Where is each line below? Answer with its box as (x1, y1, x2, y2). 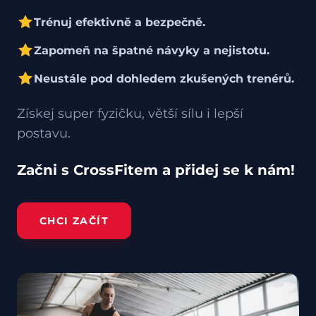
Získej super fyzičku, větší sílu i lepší (17, 106, 243, 122)
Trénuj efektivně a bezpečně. (34, 15, 205, 30)
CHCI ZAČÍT (39, 214, 109, 228)
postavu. (17, 126, 71, 142)
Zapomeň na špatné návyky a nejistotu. (34, 43, 269, 58)
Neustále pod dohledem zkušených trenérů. (34, 71, 294, 86)
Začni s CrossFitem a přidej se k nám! (17, 162, 295, 179)
